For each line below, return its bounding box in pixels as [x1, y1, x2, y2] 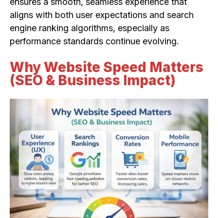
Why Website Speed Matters [10, 59, 203, 76]
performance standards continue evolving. [10, 36, 179, 47]
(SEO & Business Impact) [10, 72, 176, 89]
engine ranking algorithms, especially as [10, 23, 169, 34]
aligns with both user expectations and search [10, 10, 194, 20]
